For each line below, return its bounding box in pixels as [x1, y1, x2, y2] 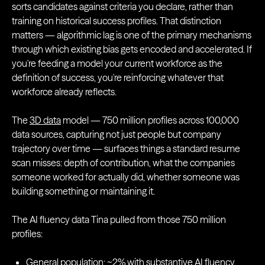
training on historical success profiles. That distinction [12, 15, 221, 27]
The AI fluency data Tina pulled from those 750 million [12, 214, 226, 225]
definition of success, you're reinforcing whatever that [12, 72, 224, 83]
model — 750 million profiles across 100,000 [61, 114, 239, 126]
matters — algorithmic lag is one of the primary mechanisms [12, 29, 251, 41]
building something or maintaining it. [12, 185, 155, 197]
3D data [30, 114, 61, 126]
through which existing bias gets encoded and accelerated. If [12, 43, 252, 55]
